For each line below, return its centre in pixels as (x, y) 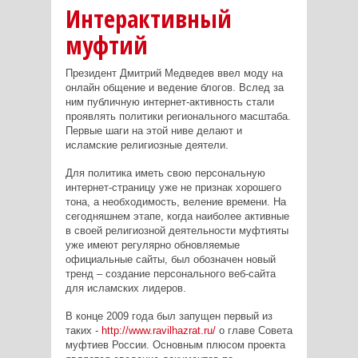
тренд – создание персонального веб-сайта (170, 273)
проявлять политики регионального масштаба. (178, 116)
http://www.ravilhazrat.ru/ (158, 330)
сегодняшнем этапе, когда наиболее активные (177, 216)
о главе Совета (254, 330)
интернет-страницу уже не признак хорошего (173, 187)
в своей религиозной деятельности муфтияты (177, 230)
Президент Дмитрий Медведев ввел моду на (174, 73)
